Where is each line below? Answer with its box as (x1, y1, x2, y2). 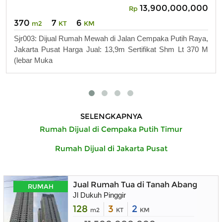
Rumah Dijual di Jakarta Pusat (55, 144, 167, 154)
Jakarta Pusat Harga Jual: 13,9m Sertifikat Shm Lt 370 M (14, 45, 208, 54)
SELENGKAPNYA (80, 111, 142, 121)
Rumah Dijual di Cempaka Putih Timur (40, 124, 182, 134)
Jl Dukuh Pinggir (73, 191, 126, 200)
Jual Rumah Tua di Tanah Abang (73, 180, 197, 190)
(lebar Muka (14, 55, 53, 64)
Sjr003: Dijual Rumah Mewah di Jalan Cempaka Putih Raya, (14, 34, 208, 43)
